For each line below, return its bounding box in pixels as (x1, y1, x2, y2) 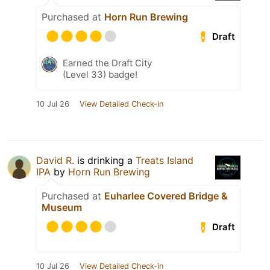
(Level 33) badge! (63, 69, 137, 81)
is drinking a (74, 154, 136, 167)
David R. (36, 154, 74, 167)
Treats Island (136, 154, 193, 167)
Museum (42, 201, 82, 214)
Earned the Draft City (63, 57, 152, 69)
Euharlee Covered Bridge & (104, 190, 228, 202)
